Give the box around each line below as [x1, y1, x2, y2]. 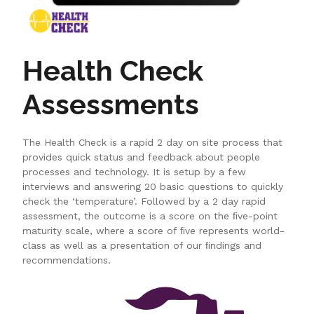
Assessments [22, 87, 200, 121]
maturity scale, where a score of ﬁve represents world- [22, 224, 285, 236]
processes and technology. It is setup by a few [22, 165, 247, 177]
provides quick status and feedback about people [22, 151, 261, 163]
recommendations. [22, 254, 111, 266]
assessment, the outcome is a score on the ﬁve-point [22, 210, 278, 221]
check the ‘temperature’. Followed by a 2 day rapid [22, 195, 266, 207]
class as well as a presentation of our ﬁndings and [22, 239, 262, 251]
